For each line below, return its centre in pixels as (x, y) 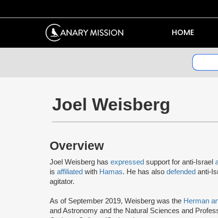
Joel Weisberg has (80, 162)
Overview (77, 145)
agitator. (62, 181)
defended (182, 172)
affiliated (70, 172)
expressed (128, 162)
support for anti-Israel (181, 162)
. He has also (145, 172)
